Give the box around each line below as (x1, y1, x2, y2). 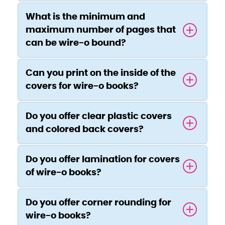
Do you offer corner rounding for (26, 198, 171, 208)
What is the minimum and (26, 13, 145, 22)
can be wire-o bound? (26, 39, 126, 48)
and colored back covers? (26, 125, 144, 135)
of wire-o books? (26, 168, 101, 178)
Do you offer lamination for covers (26, 155, 180, 165)
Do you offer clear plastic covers (26, 112, 172, 122)
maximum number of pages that (26, 26, 176, 35)
